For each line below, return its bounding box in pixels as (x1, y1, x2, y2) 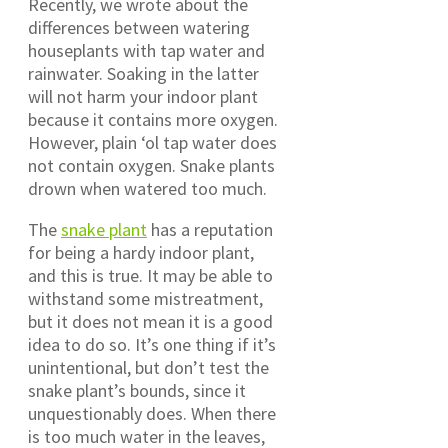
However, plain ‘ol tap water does (28, 131, 277, 155)
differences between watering (28, 16, 250, 40)
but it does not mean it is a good (28, 310, 273, 334)
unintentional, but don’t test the (28, 356, 269, 380)
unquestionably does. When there (28, 402, 276, 426)
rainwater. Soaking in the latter (28, 62, 259, 86)
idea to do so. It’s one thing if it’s (28, 333, 276, 357)
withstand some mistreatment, (28, 287, 263, 311)
